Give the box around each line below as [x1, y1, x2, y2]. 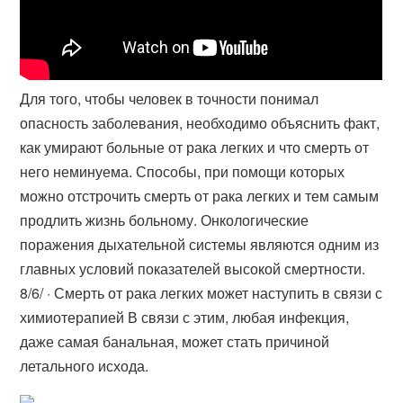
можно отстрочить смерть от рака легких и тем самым [20, 185, 380, 206]
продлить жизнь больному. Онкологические [20, 210, 309, 230]
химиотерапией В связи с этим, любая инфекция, [20, 307, 350, 327]
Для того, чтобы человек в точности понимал [20, 88, 319, 109]
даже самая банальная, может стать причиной [20, 331, 330, 352]
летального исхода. [20, 355, 149, 376]
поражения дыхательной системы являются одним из [20, 234, 380, 255]
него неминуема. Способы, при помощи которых [20, 161, 345, 182]
